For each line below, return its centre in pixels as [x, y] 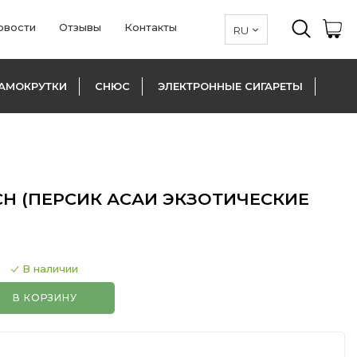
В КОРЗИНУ [45, 298]
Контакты [151, 27]
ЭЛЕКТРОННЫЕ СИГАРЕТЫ [230, 86]
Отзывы [80, 27]
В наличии [50, 269]
